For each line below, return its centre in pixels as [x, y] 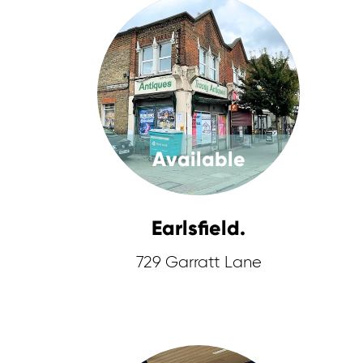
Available [199, 159]
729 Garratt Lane [199, 263]
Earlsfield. [199, 228]
